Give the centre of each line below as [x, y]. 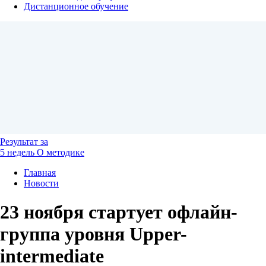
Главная [40, 172]
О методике [61, 152]
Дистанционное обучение [76, 6]
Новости [41, 183]
